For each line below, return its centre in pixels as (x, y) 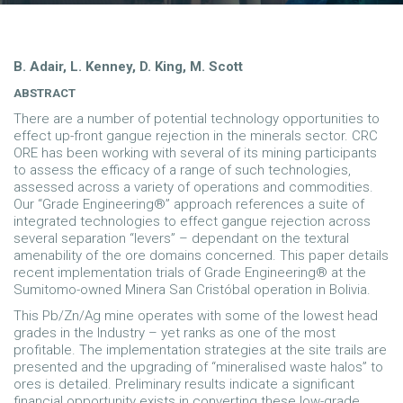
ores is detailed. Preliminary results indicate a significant (184, 384)
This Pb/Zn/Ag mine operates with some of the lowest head (196, 316)
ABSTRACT (45, 93)
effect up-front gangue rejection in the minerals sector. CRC (196, 136)
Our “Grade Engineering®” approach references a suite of (189, 204)
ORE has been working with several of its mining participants (195, 153)
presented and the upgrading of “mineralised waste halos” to (198, 367)
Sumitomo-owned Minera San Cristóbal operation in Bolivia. (192, 290)
